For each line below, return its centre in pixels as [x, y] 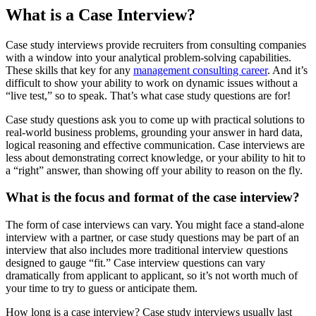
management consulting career [200, 70]
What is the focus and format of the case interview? [153, 197]
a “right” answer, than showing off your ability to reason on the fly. [154, 170]
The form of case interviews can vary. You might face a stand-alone [155, 225]
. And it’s [287, 70]
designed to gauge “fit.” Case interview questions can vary [135, 263]
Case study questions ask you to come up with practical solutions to [155, 119]
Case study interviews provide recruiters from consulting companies [156, 44]
